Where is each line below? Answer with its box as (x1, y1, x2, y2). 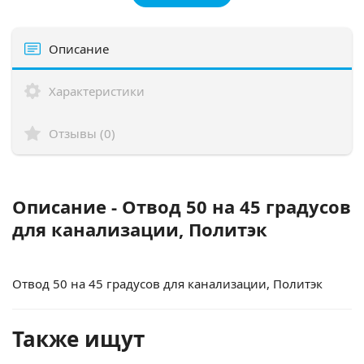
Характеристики (49, 82, 145, 99)
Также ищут (12, 323, 145, 353)
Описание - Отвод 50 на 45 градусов (12, 193, 351, 219)
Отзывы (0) (49, 124, 115, 141)
